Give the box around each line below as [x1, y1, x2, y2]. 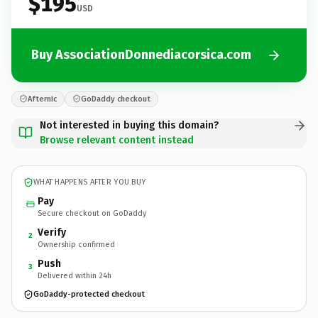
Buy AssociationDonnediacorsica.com [31, 47, 251, 62]
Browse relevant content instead [40, 133, 194, 146]
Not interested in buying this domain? [40, 119, 219, 131]
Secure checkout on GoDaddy [38, 208, 146, 218]
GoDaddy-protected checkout [33, 290, 145, 299]
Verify [38, 226, 66, 238]
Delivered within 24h [38, 270, 111, 280]
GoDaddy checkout [81, 94, 150, 104]
